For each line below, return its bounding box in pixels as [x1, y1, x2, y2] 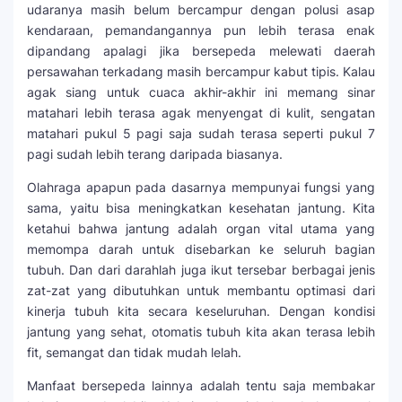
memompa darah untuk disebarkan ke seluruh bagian [27, 240, 375, 257]
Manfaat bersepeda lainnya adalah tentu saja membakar [27, 377, 375, 393]
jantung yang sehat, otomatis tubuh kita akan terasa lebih [27, 323, 375, 339]
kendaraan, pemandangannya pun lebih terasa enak [27, 22, 375, 38]
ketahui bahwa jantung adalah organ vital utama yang [27, 220, 375, 236]
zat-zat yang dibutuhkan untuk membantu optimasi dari [27, 282, 375, 298]
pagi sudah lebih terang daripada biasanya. [27, 145, 283, 162]
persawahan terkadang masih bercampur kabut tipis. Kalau [27, 63, 375, 79]
